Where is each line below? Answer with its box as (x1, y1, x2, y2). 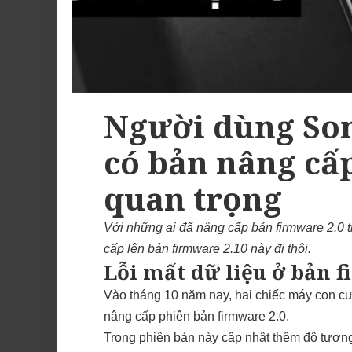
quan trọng (104, 176, 282, 220)
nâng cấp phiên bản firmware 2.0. (104, 309, 289, 323)
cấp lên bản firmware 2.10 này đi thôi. (104, 241, 311, 255)
